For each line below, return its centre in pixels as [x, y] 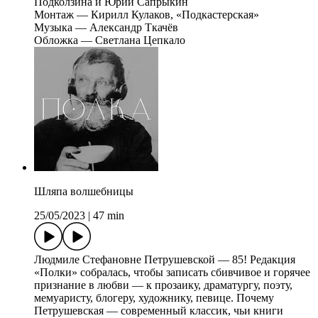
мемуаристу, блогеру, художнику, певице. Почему [154, 298]
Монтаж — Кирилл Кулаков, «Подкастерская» [147, 15]
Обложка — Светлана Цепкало [110, 40]
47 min [109, 216]
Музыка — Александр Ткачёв [106, 28]
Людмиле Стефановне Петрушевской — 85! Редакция [165, 260]
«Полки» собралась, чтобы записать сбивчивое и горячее [172, 273]
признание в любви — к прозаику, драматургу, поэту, [163, 285]
